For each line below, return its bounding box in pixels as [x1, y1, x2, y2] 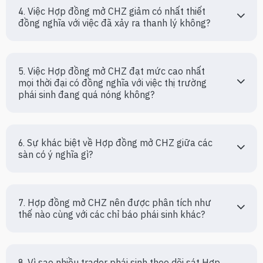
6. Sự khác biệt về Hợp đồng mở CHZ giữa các [18, 137, 213, 149]
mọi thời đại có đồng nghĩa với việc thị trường [18, 77, 207, 89]
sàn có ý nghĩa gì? [18, 149, 93, 160]
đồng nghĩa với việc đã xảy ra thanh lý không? [18, 17, 210, 29]
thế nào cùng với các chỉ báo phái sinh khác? [18, 208, 205, 220]
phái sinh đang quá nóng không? [18, 89, 154, 100]
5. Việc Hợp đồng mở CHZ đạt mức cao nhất [18, 65, 205, 77]
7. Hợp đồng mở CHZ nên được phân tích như [18, 197, 211, 208]
